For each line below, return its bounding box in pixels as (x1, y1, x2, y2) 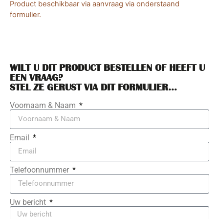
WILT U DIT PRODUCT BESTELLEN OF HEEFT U (10, 62, 205, 72)
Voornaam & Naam (10, 100, 78, 110)
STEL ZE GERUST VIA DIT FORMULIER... (10, 82, 177, 92)
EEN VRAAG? (10, 72, 63, 82)
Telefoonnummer (10, 165, 71, 175)
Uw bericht (10, 197, 48, 207)
